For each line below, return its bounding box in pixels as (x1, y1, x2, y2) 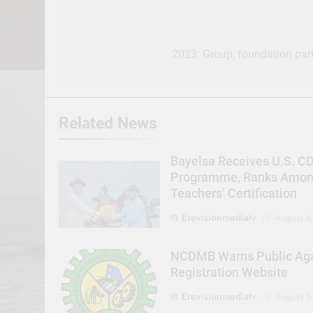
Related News (59, 113, 157, 133)
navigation (72, 48, 150, 68)
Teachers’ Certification (170, 187, 297, 201)
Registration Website (170, 265, 288, 279)
